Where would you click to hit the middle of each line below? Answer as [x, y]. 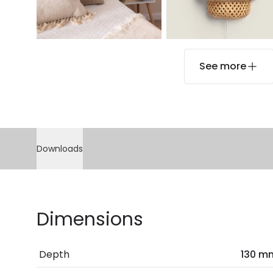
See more [222, 66]
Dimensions [90, 219]
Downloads [60, 148]
